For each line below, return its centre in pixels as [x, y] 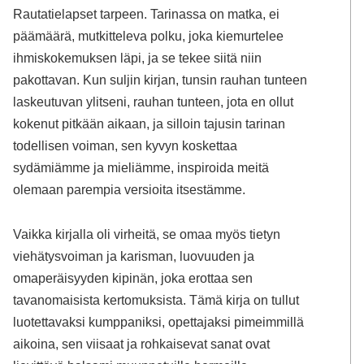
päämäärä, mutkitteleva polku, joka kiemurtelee [149, 35]
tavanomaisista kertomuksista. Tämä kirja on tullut [156, 300]
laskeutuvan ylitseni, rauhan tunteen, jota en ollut [154, 101]
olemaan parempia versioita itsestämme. [130, 189]
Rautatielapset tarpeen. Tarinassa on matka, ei [147, 13]
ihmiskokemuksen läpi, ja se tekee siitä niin [138, 57]
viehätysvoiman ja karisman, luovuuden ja [134, 256]
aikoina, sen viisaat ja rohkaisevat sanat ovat [142, 344]
